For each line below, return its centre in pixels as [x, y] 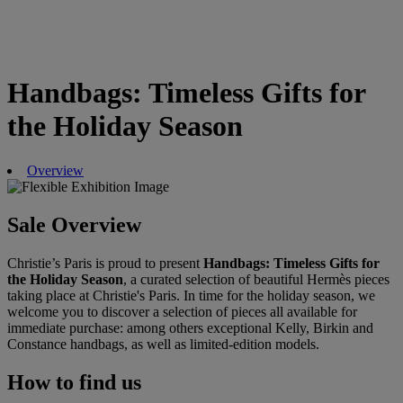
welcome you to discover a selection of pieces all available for [182, 311]
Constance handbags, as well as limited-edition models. [163, 344]
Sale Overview [74, 224]
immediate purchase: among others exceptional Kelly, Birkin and [190, 327]
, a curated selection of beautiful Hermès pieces [256, 279]
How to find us [74, 382]
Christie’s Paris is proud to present [105, 263]
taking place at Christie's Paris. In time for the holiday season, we [191, 295]
